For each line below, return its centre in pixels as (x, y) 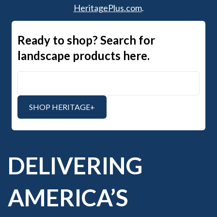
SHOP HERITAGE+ (62, 107)
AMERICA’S (68, 198)
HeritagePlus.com (108, 8)
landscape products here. (84, 56)
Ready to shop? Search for (86, 40)
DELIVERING (75, 166)
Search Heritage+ (46, 77)
